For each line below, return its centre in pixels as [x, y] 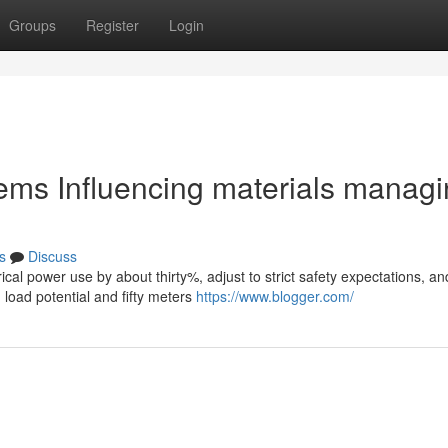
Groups [32, 25]
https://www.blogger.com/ [275, 296]
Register [112, 25]
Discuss [52, 256]
